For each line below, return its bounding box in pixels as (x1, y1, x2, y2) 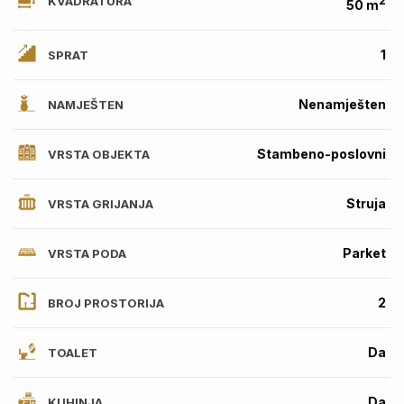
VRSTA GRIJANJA (45, 196, 153, 211)
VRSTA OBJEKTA (45, 146, 150, 161)
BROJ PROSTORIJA (45, 295, 164, 310)
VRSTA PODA (45, 245, 126, 261)
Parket (343, 244, 386, 261)
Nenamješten (298, 96, 386, 112)
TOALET (45, 344, 97, 360)
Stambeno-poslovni (257, 145, 386, 161)
